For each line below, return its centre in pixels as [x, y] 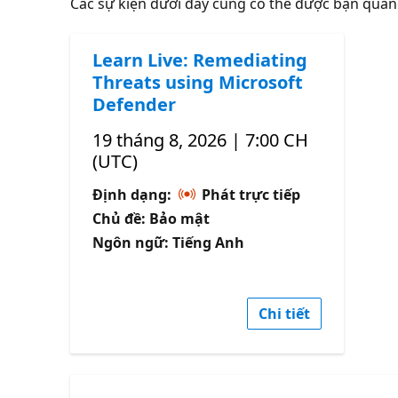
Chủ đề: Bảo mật [151, 218]
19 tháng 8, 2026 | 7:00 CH [201, 139]
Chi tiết [285, 313]
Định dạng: [134, 194]
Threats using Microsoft [198, 82]
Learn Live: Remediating [200, 60]
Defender [135, 104]
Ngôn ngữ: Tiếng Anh [169, 242]
